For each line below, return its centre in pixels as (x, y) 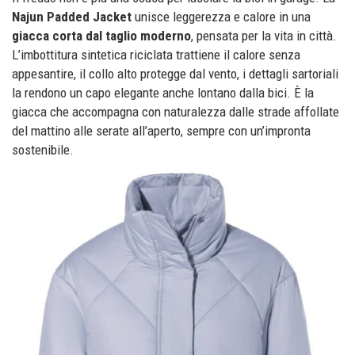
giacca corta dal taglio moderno (101, 36)
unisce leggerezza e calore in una (221, 17)
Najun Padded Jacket (72, 17)
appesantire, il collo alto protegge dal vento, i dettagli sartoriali (175, 74)
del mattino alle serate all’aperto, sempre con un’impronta (161, 131)
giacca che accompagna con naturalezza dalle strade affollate (176, 112)
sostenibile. (43, 150)
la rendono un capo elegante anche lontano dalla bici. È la (163, 93)
